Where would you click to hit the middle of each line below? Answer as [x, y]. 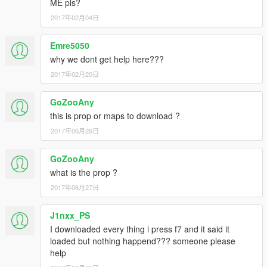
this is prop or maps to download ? [115, 116]
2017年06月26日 [75, 131]
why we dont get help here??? [107, 59]
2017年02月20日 [75, 74]
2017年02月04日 [75, 18]
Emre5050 [70, 46]
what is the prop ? [84, 173]
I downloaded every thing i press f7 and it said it [140, 229]
